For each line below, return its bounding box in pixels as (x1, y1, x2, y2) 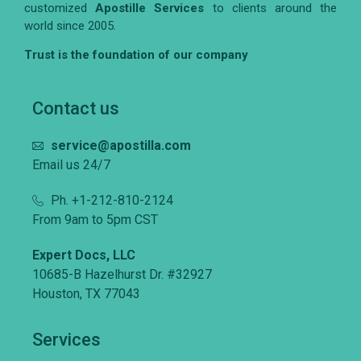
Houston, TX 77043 (32, 285, 140, 301)
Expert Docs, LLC (32, 247, 135, 263)
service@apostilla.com (50, 137, 191, 153)
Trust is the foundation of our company (24, 48, 248, 63)
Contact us (32, 98, 119, 118)
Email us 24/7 (32, 156, 110, 172)
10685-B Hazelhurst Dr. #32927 (32, 266, 212, 282)
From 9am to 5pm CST (32, 211, 158, 227)
